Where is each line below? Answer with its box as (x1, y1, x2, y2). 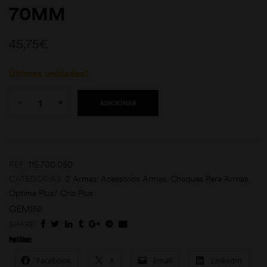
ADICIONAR (100, 99, 136, 107)
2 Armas (66, 173, 97, 185)
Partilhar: (9, 236, 32, 245)
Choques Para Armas (170, 173, 248, 185)
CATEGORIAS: (9, 173, 66, 185)
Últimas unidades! (9, 67, 88, 79)
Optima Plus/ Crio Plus (9, 188, 93, 199)
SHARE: (9, 219, 36, 229)
